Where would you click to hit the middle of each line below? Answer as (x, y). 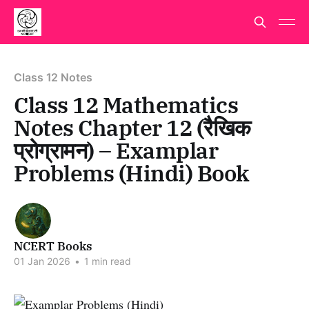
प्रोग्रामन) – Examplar (116, 150)
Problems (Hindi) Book (132, 173)
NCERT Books (53, 246)
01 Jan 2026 (42, 261)
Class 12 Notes (53, 77)
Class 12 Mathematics (126, 105)
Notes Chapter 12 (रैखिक (132, 128)
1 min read (106, 261)
